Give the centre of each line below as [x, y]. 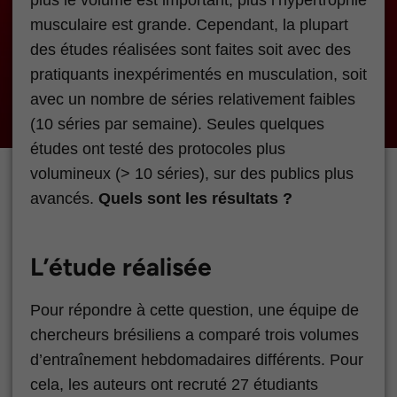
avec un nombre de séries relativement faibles [193, 99]
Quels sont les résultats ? [195, 198]
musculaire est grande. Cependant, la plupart [189, 24]
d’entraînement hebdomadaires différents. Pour [197, 360]
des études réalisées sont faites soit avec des [191, 49]
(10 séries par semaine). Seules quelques [177, 124]
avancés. [64, 198]
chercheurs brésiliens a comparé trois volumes [195, 335]
